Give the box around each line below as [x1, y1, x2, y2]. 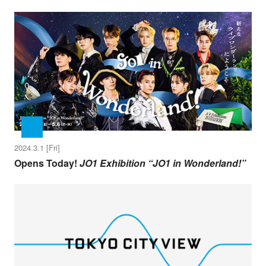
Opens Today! [14, 156, 80, 170]
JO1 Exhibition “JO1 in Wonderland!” [79, 156, 246, 170]
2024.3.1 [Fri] [14, 142, 60, 154]
